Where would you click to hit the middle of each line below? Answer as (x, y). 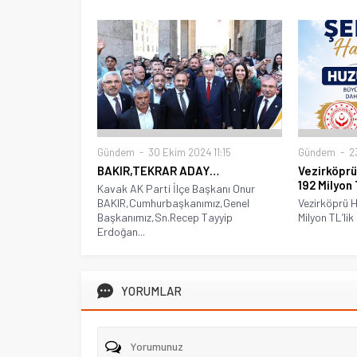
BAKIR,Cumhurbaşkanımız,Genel (173, 203)
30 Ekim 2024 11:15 (188, 153)
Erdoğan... (121, 232)
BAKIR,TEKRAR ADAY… (158, 171)
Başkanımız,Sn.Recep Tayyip (165, 218)
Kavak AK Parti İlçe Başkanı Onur (176, 189)
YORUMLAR (151, 291)
